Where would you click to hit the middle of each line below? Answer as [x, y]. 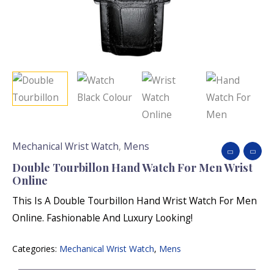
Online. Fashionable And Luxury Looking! [102, 218]
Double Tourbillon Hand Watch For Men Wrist [132, 167]
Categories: [36, 248]
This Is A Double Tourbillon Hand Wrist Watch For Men [135, 201]
